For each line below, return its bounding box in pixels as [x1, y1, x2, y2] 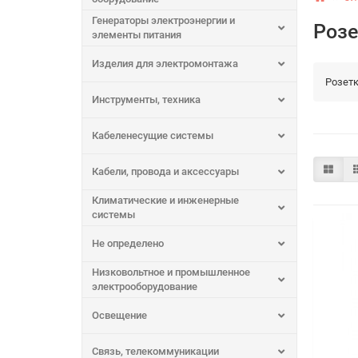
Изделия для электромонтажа [92, 57, 238, 70]
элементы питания [92, 28, 181, 41]
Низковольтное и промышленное [92, 265, 250, 278]
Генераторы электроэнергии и [92, 14, 235, 26]
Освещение [92, 308, 147, 321]
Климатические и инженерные [92, 193, 239, 206]
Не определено [92, 237, 164, 249]
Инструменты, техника [92, 93, 201, 105]
